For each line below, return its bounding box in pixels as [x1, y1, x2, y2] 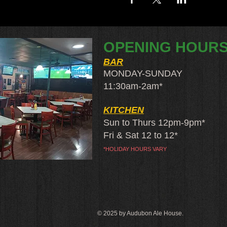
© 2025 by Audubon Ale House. [97, 210, 183, 217]
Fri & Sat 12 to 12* [103, 130, 178, 140]
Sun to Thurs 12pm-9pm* [103, 118, 205, 128]
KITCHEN [103, 105, 144, 115]
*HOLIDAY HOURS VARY [103, 146, 167, 152]
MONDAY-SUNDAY [103, 68, 182, 79]
